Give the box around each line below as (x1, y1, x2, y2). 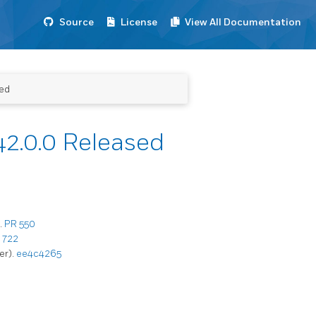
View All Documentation (185, 16, 301, 28)
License (121, 16, 157, 28)
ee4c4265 (16, 247, 61, 260)
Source (59, 16, 94, 28)
